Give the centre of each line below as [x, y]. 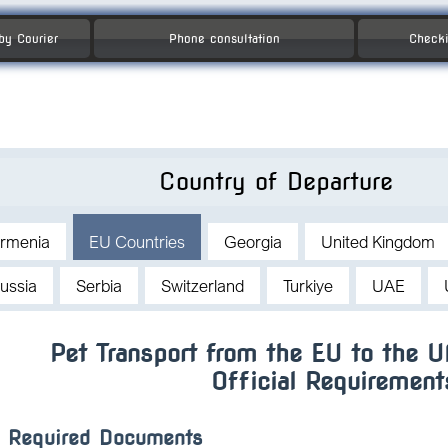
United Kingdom [378, 241]
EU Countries [137, 241]
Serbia [99, 285]
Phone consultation [224, 38]
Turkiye [308, 285]
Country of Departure [275, 181]
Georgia [253, 241]
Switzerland [203, 285]
